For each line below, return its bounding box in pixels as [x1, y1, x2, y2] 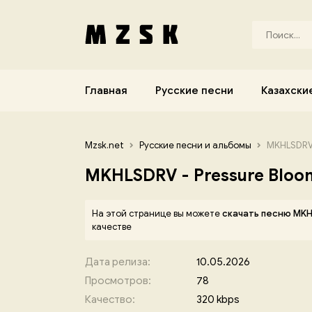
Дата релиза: [85, 256, 150, 268]
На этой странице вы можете [92, 208, 222, 219]
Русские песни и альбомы [139, 139, 251, 151]
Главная [85, 84, 127, 97]
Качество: [85, 293, 135, 306]
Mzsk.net [85, 139, 124, 151]
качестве [92, 221, 132, 233]
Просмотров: [85, 274, 151, 287]
